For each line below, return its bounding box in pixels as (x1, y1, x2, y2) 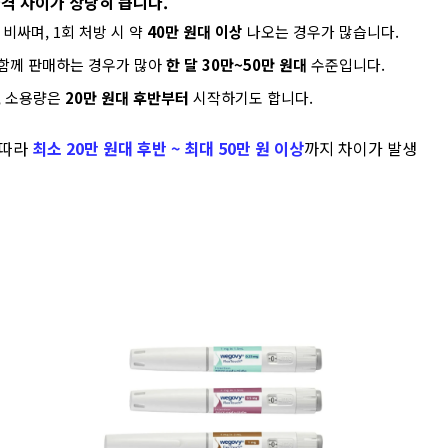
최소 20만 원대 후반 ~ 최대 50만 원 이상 (32, 136, 304, 160)
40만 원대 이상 (147, 21, 243, 42)
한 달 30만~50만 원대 (166, 54, 307, 75)
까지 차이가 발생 (304, 136, 417, 160)
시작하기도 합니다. (189, 87, 313, 108)
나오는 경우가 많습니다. (243, 21, 399, 42)
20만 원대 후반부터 (65, 87, 189, 108)
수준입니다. (307, 54, 385, 75)
